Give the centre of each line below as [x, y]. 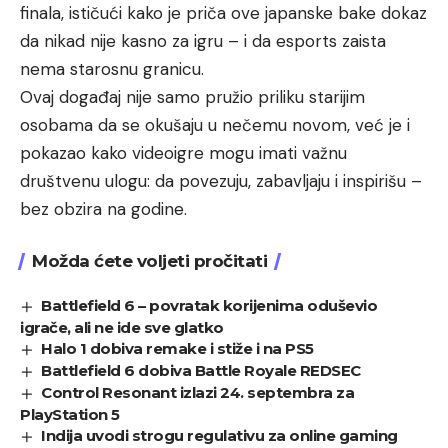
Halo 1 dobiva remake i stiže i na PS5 [177, 349]
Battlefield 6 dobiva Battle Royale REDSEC [201, 371]
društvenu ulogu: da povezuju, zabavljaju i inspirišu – [221, 181]
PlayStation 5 [70, 415]
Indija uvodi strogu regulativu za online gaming [219, 436]
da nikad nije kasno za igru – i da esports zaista [203, 41]
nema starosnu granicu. [112, 69]
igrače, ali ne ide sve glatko [122, 328]
